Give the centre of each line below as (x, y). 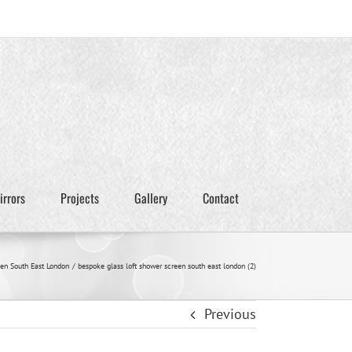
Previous (230, 314)
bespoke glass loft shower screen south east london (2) (167, 266)
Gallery (150, 198)
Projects (79, 198)
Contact (220, 198)
